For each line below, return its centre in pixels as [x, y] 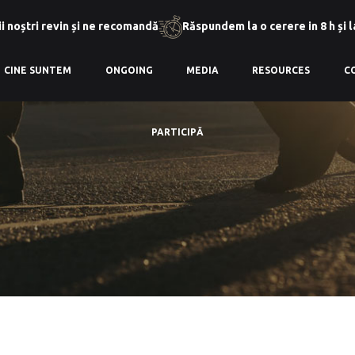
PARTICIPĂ [177, 132]
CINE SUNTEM [38, 70]
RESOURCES [281, 70]
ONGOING [129, 70]
